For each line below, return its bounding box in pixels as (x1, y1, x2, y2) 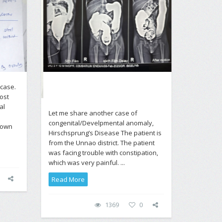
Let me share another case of (49, 108, 137, 117)
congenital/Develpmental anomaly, (49, 118, 154, 127)
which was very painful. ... (49, 158, 125, 167)
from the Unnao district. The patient (49, 138, 155, 147)
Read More (52, 174, 85, 184)
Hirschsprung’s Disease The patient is (49, 128, 162, 137)
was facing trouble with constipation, (49, 148, 158, 157)
